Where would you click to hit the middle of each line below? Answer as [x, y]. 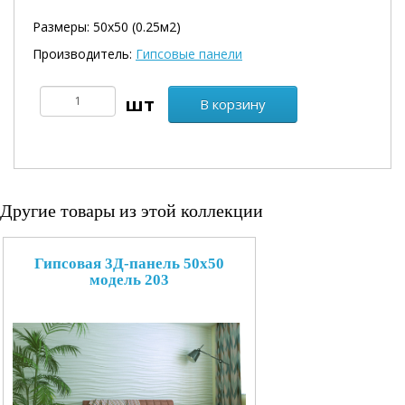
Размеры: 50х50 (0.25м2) [107, 26]
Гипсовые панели [189, 53]
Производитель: [84, 53]
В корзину [233, 104]
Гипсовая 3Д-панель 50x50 [129, 263]
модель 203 [129, 279]
